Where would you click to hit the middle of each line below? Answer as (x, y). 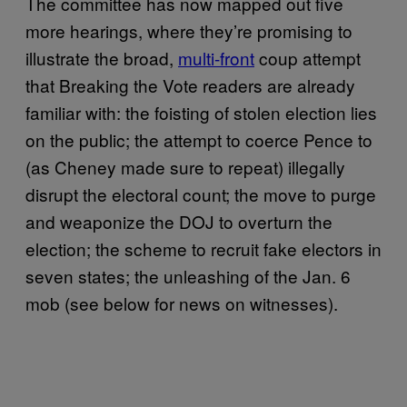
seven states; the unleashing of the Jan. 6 (188, 275)
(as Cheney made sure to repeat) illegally (185, 166)
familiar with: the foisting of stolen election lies (201, 112)
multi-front (216, 57)
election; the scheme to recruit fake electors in (203, 248)
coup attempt (308, 57)
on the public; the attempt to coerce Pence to (199, 139)
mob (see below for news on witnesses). (182, 303)
